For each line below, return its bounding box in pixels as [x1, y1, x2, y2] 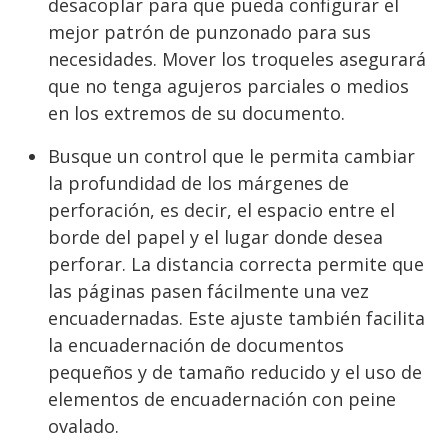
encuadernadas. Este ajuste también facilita [48, 305, 425, 330]
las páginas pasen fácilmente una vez [48, 278, 369, 303]
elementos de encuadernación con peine [48, 386, 396, 411]
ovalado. [48, 413, 119, 438]
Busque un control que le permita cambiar [48, 143, 415, 168]
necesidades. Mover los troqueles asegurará [48, 46, 426, 71]
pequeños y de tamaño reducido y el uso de [48, 359, 422, 384]
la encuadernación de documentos [48, 332, 344, 357]
